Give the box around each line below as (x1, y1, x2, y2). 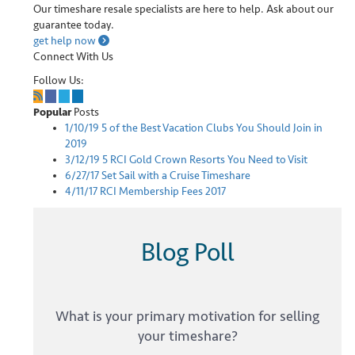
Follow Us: (33, 74, 84, 87)
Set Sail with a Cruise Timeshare (99, 169, 250, 182)
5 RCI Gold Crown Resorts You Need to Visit (100, 153, 307, 166)
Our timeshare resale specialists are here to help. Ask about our (33, 2, 334, 16)
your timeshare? (137, 327, 238, 345)
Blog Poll (140, 237, 235, 269)
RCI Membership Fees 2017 (97, 185, 226, 198)
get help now (33, 34, 98, 48)
